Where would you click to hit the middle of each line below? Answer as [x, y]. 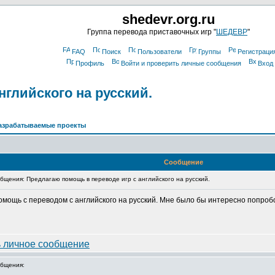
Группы [209, 52]
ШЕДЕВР [232, 32]
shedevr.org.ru [168, 19]
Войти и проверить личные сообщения [181, 63]
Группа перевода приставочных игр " [152, 32]
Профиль [90, 63]
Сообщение [184, 162]
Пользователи [159, 52]
